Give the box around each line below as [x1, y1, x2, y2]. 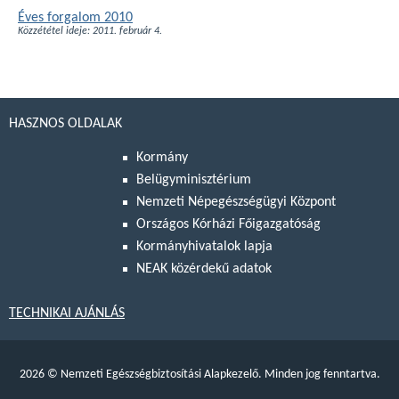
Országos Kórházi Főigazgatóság [136, 217, 321, 232]
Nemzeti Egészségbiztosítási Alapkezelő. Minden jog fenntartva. [57, 368, 380, 382]
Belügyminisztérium [136, 173, 251, 188]
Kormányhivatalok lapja [136, 240, 273, 255]
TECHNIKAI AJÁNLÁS [9, 306, 125, 322]
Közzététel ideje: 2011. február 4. [18, 26, 162, 37]
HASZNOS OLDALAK [9, 117, 122, 131]
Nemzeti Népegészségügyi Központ [136, 195, 336, 210]
